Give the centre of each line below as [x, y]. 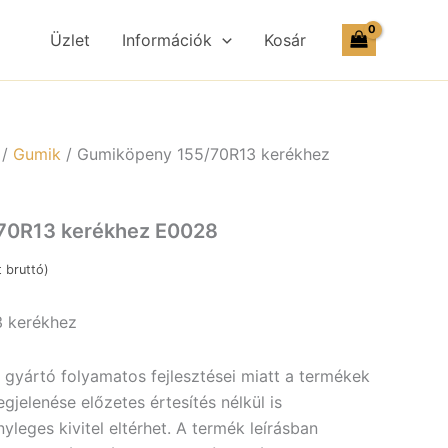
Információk [167, 40]
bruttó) [25, 269]
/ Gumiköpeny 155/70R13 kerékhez [195, 154]
